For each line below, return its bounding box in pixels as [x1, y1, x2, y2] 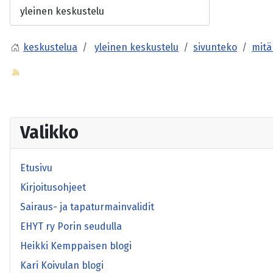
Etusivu [20, 161, 52, 174]
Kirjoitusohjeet [20, 181, 86, 193]
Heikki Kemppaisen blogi [20, 239, 132, 252]
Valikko [20, 121, 79, 143]
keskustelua [23, 41, 77, 53]
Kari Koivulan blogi [20, 259, 104, 271]
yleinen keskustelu [94, 41, 179, 53]
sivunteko [193, 41, 237, 53]
